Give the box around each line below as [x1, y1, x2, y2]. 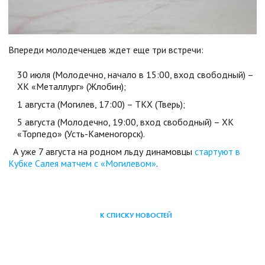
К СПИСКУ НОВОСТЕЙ [100, 210, 172, 220]
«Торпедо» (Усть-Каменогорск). [17, 127, 145, 140]
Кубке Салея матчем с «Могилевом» [8, 157, 156, 169]
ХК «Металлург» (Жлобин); [17, 80, 126, 92]
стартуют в [195, 145, 240, 157]
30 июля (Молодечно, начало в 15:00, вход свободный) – [17, 68, 253, 80]
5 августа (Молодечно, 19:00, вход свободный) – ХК [17, 115, 234, 128]
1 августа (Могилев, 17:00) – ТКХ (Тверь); [17, 98, 185, 110]
